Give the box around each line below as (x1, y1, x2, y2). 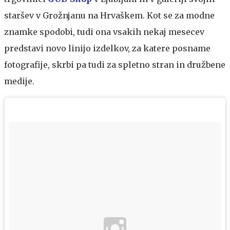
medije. (4, 75, 34, 86)
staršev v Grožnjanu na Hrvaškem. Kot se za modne (4, 10, 215, 21)
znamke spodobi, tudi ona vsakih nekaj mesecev (4, 26, 204, 37)
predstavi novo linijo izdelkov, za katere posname (4, 43, 210, 53)
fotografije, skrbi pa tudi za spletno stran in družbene (4, 59, 225, 70)
